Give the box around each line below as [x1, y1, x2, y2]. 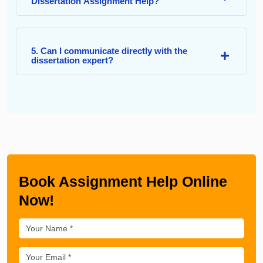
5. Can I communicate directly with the [31, 45, 187, 56]
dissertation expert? [31, 55, 113, 65]
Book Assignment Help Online [19, 173, 227, 190]
